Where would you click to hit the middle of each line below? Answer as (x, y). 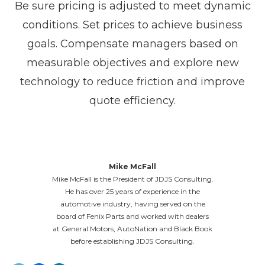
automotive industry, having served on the (132, 204)
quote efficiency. (132, 101)
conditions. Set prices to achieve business (132, 25)
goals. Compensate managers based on (132, 44)
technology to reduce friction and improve (132, 82)
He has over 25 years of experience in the (132, 191)
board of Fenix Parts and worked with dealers (132, 216)
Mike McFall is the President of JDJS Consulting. (132, 179)
